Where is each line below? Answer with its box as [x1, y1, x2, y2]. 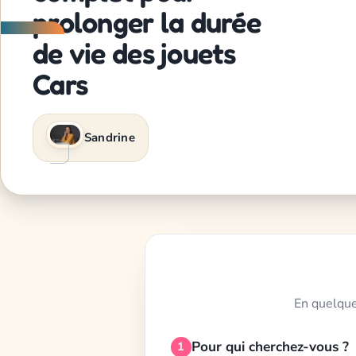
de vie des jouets [33, 35, 236, 70]
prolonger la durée [33, 4, 261, 39]
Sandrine [84, 130, 135, 146]
